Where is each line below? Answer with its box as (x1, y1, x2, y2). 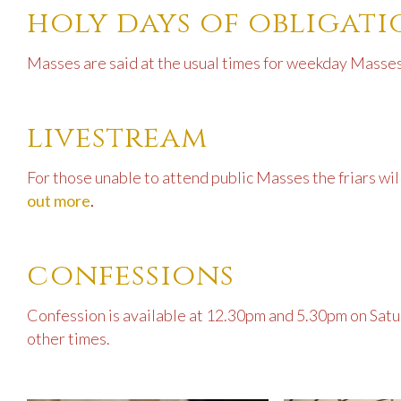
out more (27, 191, 90, 211)
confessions (27, 256, 235, 296)
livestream (27, 118, 208, 158)
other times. (27, 328, 110, 349)
